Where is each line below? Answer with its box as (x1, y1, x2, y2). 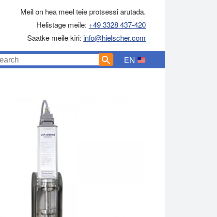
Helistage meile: (36, 19, 89, 30)
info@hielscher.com (83, 32, 146, 43)
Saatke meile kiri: (27, 32, 83, 43)
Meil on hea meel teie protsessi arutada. (20, 6, 146, 16)
